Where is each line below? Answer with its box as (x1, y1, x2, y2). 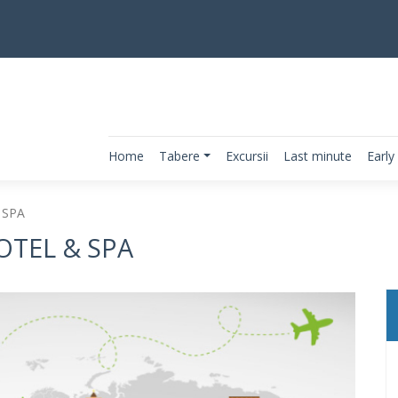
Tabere (159, 147, 201, 164)
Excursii (226, 147, 268, 164)
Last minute (283, 147, 352, 164)
